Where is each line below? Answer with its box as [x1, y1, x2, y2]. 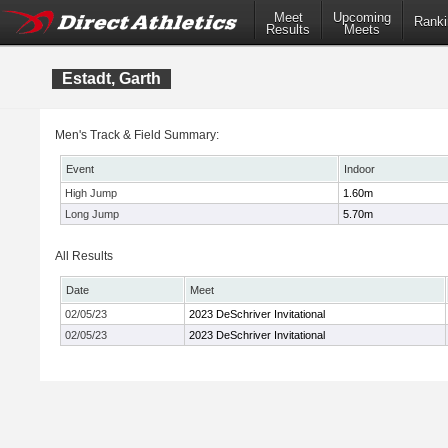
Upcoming [333, 10, 391, 26]
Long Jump [65, 208, 119, 220]
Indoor [344, 163, 375, 175]
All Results [55, 249, 113, 263]
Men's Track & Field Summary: [55, 128, 219, 142]
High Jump [65, 187, 117, 199]
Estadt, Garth [62, 70, 161, 87]
